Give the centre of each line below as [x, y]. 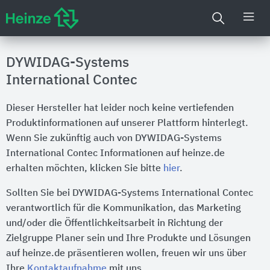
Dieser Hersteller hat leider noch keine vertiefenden [120, 108]
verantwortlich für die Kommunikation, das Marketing [124, 209]
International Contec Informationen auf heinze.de [115, 154]
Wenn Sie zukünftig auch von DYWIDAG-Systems [114, 139]
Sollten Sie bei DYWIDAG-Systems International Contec [130, 193]
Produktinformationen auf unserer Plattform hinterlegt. [127, 124]
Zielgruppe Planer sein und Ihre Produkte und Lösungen [128, 239]
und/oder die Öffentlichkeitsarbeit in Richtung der [115, 224]
